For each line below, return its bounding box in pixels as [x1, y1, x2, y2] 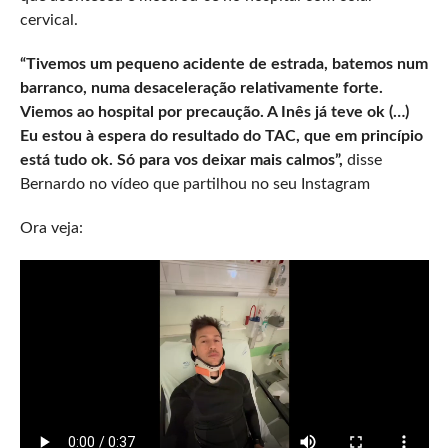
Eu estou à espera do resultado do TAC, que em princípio [19, 127, 423, 144]
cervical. [19, 11, 78, 28]
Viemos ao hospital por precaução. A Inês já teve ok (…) [19, 103, 409, 120]
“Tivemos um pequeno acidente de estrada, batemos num [19, 55, 428, 72]
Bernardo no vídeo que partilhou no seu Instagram [19, 175, 370, 192]
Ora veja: [19, 219, 83, 236]
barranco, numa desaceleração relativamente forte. [19, 79, 383, 96]
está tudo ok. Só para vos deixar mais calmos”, [19, 151, 343, 168]
